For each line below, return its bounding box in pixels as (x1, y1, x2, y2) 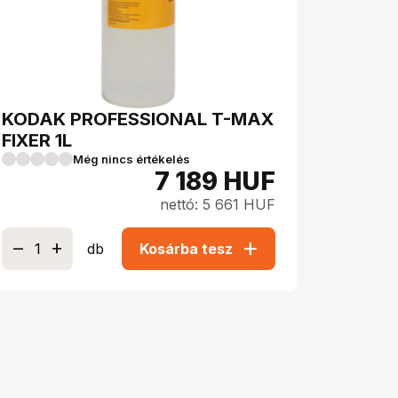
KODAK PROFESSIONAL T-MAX (2, 107, 274, 130)
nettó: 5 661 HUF (160, 195, 275, 213)
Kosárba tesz (139, 239, 233, 258)
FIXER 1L (2, 129, 72, 151)
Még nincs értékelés (73, 151, 190, 166)
